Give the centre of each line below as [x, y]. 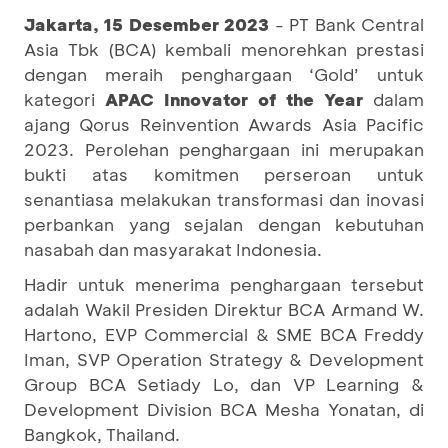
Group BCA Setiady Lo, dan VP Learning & [224, 384]
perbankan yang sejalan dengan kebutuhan [224, 224]
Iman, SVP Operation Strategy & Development [224, 359]
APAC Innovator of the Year [234, 99]
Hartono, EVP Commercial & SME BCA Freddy [224, 334]
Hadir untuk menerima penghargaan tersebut [224, 284]
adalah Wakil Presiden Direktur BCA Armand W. [224, 309]
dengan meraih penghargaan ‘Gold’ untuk [224, 74]
